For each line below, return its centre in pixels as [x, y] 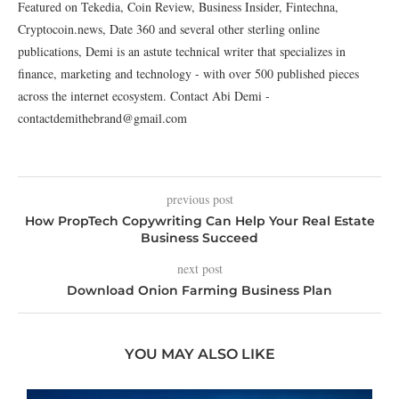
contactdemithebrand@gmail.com [102, 118]
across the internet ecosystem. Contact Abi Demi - [144, 95]
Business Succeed [199, 237]
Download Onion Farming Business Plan [199, 290]
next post [199, 268]
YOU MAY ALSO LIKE [199, 354]
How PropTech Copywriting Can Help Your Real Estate [199, 220]
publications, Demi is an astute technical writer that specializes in [182, 51]
